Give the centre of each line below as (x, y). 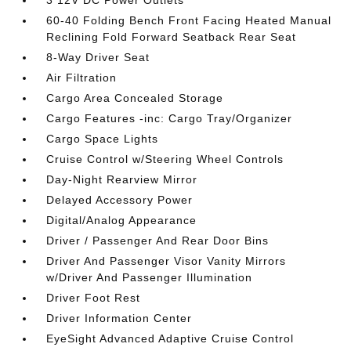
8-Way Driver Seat (98, 57)
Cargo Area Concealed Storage (135, 98)
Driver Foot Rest (94, 298)
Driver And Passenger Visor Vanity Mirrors (166, 261)
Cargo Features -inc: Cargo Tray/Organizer (170, 118)
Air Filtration (82, 78)
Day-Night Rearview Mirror (122, 179)
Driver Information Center (119, 318)
